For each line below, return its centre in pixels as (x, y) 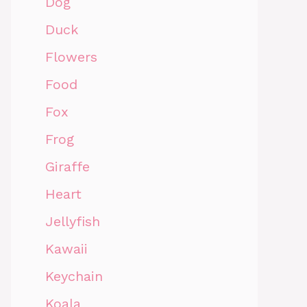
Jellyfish (73, 221)
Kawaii (66, 248)
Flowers (71, 57)
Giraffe (67, 166)
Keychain (74, 276)
